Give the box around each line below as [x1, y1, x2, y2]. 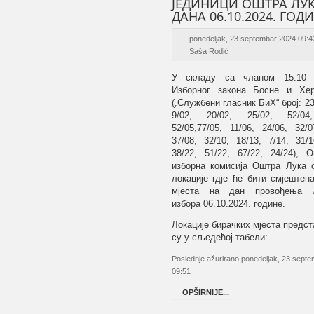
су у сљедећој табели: [171, 232, 268, 243]
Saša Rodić [189, 47, 228, 55]
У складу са [171, 72, 244, 83]
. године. [247, 198, 285, 209]
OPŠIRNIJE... [182, 288, 229, 296]
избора [171, 198, 203, 209]
